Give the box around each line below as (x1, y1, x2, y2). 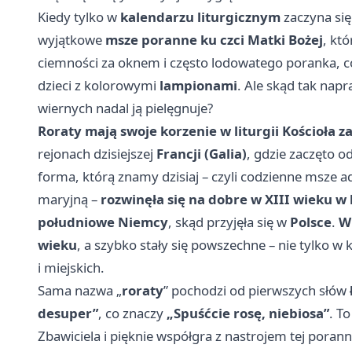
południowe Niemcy (38, 213, 168, 232)
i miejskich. (38, 258, 104, 277)
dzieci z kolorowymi (38, 76, 159, 95)
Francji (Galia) (156, 145, 247, 163)
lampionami (159, 76, 237, 95)
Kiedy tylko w (38, 8, 120, 27)
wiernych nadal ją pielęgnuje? (38, 99, 213, 118)
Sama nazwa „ (38, 281, 122, 300)
